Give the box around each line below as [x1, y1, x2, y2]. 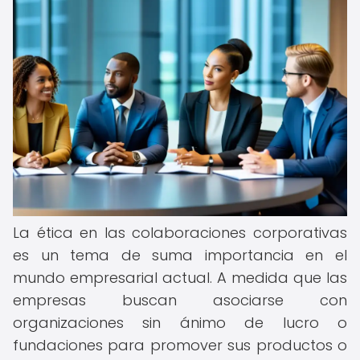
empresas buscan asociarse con [13, 290, 347, 310]
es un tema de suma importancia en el [13, 245, 347, 265]
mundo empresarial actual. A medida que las [13, 268, 347, 288]
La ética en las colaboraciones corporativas [13, 223, 347, 243]
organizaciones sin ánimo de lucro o [13, 313, 347, 333]
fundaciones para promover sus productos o [13, 335, 347, 355]
